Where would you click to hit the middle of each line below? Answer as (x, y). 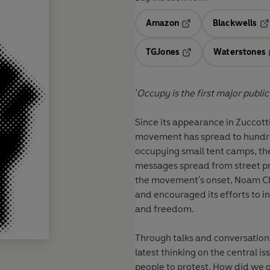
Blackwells (235, 24)
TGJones (163, 52)
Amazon (162, 24)
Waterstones (240, 52)
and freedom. (165, 209)
